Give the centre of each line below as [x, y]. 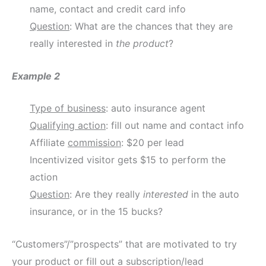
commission [94, 143]
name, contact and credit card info [108, 9]
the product [142, 44]
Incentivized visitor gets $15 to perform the [128, 160]
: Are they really [106, 194]
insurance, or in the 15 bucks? [96, 212]
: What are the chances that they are [151, 26]
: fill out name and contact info [175, 126]
